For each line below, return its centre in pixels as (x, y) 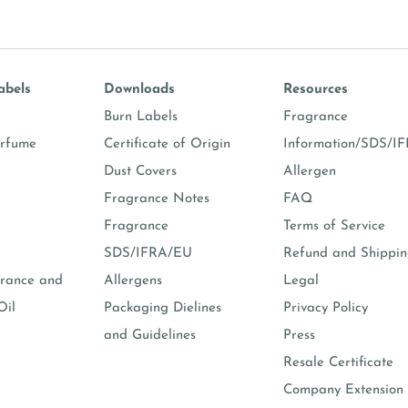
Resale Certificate (338, 363)
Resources (315, 90)
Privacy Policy (325, 308)
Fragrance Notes (156, 199)
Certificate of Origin (167, 144)
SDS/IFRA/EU (148, 254)
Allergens (133, 281)
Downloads (139, 90)
